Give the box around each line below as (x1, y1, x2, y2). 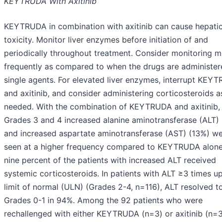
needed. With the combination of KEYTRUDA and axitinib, (4, 102, 220, 112)
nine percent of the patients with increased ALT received (4, 155, 216, 166)
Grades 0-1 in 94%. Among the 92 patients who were (4, 195, 203, 206)
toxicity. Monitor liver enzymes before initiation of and (4, 35, 208, 45)
